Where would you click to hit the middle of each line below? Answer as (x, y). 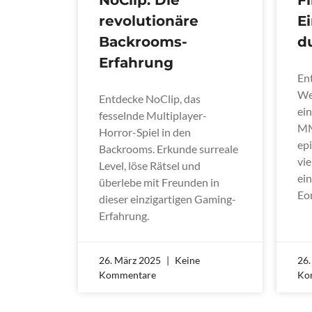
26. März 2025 (131, 260)
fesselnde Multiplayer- (153, 115)
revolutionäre (149, 21)
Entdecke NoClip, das (150, 98)
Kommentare (127, 274)
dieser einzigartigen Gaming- (167, 198)
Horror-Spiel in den (145, 132)
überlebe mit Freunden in (159, 182)
